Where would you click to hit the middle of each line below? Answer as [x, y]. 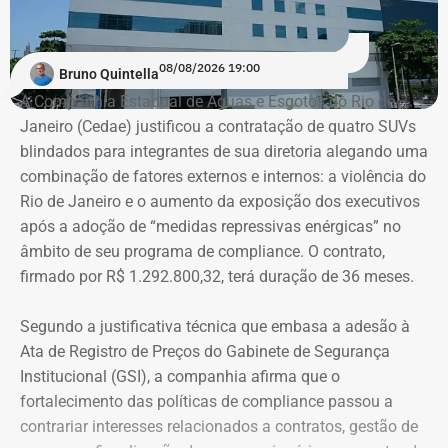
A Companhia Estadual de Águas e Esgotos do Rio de [207, 101]
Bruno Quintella [109, 74]
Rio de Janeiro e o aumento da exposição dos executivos [220, 201]
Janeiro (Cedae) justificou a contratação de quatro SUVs [218, 126]
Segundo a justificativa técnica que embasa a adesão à [215, 326]
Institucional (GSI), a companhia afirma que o [180, 376]
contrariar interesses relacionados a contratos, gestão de [219, 426]
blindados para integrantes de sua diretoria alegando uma [224, 151]
